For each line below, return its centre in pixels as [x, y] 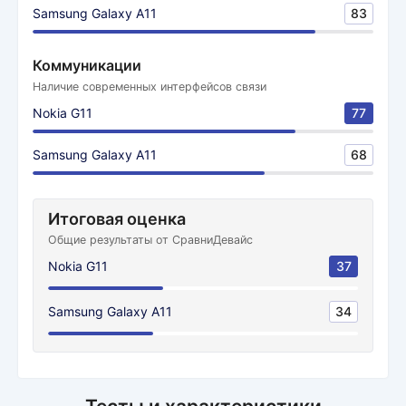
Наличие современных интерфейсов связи [150, 87]
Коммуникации [87, 65]
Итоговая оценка [117, 219]
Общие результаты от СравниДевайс [150, 240]
